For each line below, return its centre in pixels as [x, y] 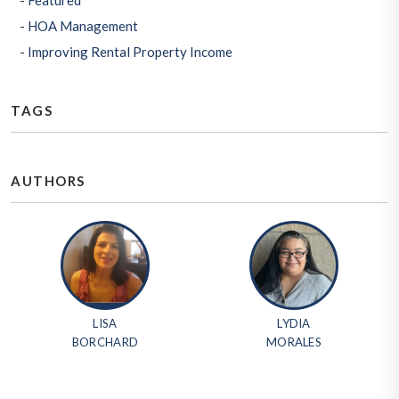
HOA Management [83, 26]
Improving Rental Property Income [130, 52]
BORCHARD [105, 342]
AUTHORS [48, 181]
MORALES [294, 342]
